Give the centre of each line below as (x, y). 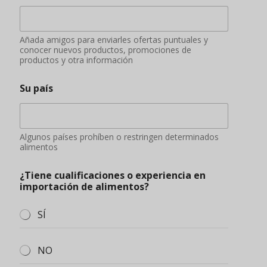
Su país (36, 89)
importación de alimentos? (84, 187)
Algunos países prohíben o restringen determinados (119, 137)
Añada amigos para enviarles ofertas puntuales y (114, 40)
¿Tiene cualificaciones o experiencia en (113, 176)
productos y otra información (76, 60)
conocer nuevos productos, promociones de (105, 50)
